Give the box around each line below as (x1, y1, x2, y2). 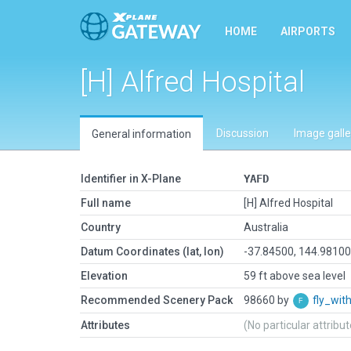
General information (92, 128, 191, 140)
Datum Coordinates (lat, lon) (81, 245, 224, 258)
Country (81, 221, 121, 233)
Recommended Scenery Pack (81, 294, 233, 306)
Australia (244, 221, 288, 233)
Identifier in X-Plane (81, 172, 181, 185)
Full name (81, 197, 131, 209)
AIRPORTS (280, 25, 335, 38)
